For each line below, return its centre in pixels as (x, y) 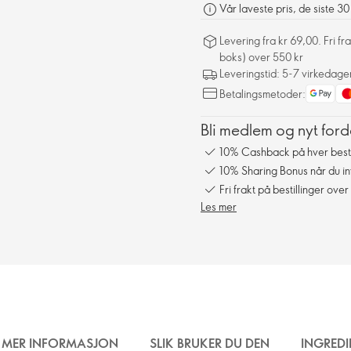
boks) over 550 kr (261, 57)
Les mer (219, 206)
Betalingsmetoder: (262, 94)
